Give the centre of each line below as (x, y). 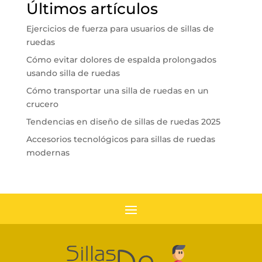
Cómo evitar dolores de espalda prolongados (121, 60)
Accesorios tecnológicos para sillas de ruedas (120, 139)
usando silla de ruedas (73, 73)
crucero (42, 104)
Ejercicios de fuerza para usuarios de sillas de (120, 29)
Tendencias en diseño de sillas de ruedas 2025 (123, 122)
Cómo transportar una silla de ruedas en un (117, 91)
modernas (48, 153)
